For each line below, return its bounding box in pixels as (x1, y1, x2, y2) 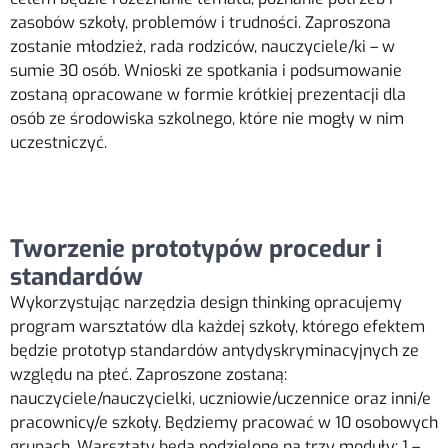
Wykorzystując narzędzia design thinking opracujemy (10, 291, 402, 313)
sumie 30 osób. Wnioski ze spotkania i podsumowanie (10, 59, 402, 81)
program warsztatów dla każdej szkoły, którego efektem (10, 315, 425, 337)
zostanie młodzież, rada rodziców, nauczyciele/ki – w (10, 35, 395, 57)
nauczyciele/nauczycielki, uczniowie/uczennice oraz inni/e (10, 387, 431, 409)
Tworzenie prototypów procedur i (10, 232, 382, 265)
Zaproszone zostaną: (136, 363, 287, 385)
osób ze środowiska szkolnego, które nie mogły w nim (10, 107, 404, 129)
